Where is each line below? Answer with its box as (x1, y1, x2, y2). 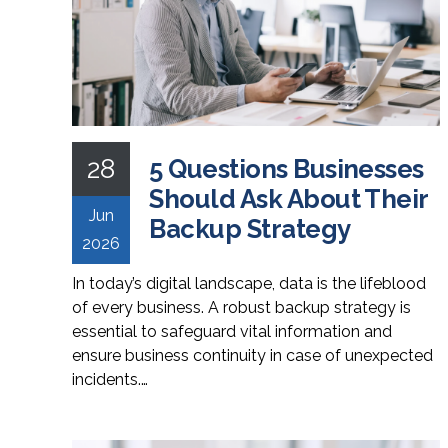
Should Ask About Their (149, 183, 428, 214)
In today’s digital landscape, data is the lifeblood (72, 273, 426, 293)
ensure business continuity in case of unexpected (72, 345, 433, 365)
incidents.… (72, 369, 148, 389)
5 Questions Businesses (149, 153, 424, 184)
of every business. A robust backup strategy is (72, 297, 411, 317)
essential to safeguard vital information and (72, 321, 392, 341)
